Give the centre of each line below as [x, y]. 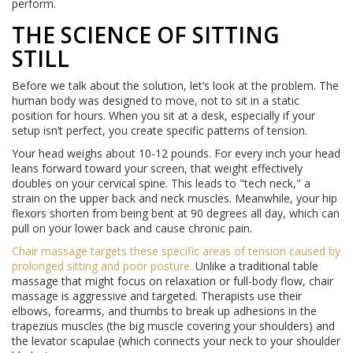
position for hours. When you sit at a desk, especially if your [163, 116]
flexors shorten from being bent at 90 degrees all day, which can [176, 214]
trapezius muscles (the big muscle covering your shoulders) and [173, 326]
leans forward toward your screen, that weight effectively [157, 169]
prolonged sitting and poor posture [101, 266]
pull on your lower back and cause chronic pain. [132, 229]
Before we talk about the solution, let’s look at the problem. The [175, 86]
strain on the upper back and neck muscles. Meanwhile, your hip [175, 199]
